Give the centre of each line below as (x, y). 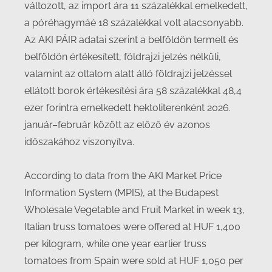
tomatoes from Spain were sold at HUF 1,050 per (134, 261)
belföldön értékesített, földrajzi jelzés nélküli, (123, 57)
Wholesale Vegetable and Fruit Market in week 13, (134, 210)
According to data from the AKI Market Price (123, 176)
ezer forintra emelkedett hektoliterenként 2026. (127, 108)
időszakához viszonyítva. (79, 142)
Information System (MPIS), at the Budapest (121, 193)
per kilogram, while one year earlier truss (115, 244)
